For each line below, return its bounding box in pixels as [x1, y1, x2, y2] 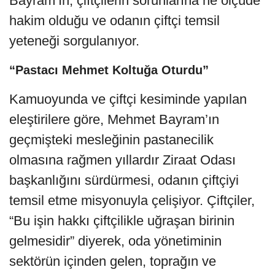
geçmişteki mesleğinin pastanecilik [9, 131, 214, 147]
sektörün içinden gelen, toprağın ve [9, 253, 216, 269]
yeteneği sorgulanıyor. [9, 33, 139, 48]
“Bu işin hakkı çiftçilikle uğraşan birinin [9, 212, 234, 228]
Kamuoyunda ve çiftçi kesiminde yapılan [9, 91, 247, 107]
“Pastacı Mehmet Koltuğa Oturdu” [9, 63, 209, 77]
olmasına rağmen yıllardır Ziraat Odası [9, 152, 236, 168]
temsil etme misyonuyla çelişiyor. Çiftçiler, [9, 192, 255, 208]
